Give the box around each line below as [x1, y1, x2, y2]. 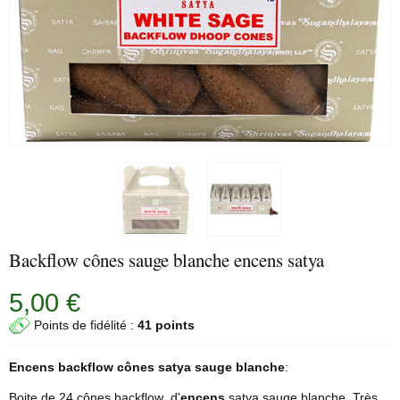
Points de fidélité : [30, 317, 137, 332]
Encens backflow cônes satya [9, 360, 195, 374]
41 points [137, 317, 195, 332]
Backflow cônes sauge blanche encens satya [9, 247, 324, 272]
